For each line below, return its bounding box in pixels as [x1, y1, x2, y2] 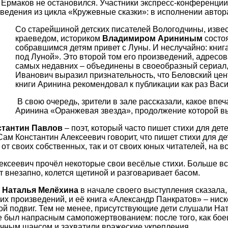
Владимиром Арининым [102, 34, 203, 43]
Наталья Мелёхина [2, 186, 78, 195]
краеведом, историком [15, 34, 102, 43]
